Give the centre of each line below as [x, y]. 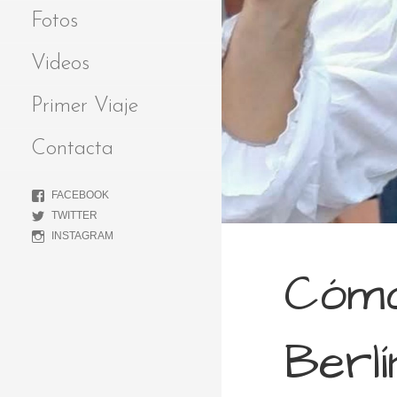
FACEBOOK [80, 195]
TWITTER [74, 215]
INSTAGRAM [82, 235]
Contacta [72, 148]
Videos [60, 63]
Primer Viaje [85, 106]
